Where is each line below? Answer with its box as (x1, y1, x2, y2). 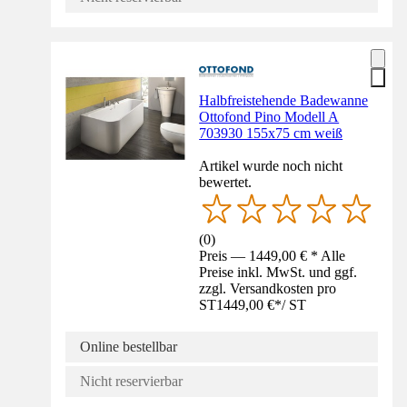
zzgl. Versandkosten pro (199, 281, 337, 297)
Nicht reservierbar (80, 373, 183, 390)
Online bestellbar (80, 339, 177, 355)
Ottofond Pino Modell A (199, 109, 340, 125)
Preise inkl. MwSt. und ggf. (199, 264, 358, 281)
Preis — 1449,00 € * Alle (199, 248, 346, 264)
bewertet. (199, 174, 253, 191)
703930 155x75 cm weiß (199, 125, 343, 142)
